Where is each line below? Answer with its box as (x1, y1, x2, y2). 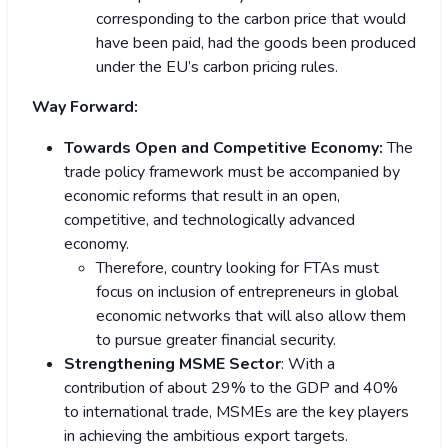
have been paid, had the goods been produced (96, 32, 416, 55)
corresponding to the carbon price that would (96, 8, 406, 31)
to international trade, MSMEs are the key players (64, 401, 409, 424)
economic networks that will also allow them (96, 305, 406, 328)
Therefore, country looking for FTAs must (96, 257, 379, 280)
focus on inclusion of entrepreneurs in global (96, 281, 398, 304)
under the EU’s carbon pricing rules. (96, 56, 338, 79)
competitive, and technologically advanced (64, 209, 355, 232)
